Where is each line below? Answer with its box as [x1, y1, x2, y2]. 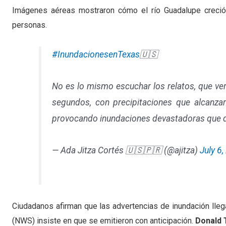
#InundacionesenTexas [51, 49, 140, 60]
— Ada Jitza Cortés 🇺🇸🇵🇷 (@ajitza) [51, 145, 200, 155]
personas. [12, 20, 47, 30]
